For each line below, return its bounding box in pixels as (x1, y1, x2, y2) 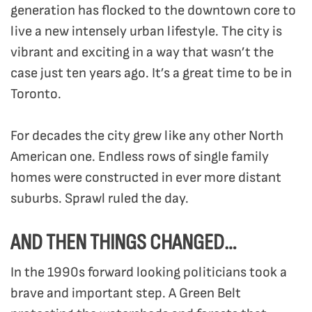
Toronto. (10, 86, 61, 103)
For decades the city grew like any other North (10, 127, 283, 145)
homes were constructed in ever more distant (10, 169, 281, 187)
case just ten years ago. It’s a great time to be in (10, 65, 292, 82)
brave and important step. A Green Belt (10, 285, 241, 302)
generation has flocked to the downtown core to (10, 2, 296, 19)
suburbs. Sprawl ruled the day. (10, 190, 189, 208)
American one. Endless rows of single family (10, 148, 269, 166)
